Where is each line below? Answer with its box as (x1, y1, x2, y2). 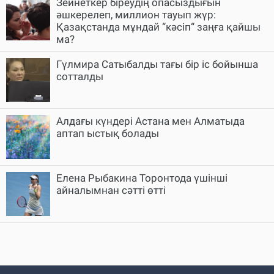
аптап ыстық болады (56, 127, 159, 140)
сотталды (56, 70, 103, 83)
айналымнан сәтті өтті (56, 184, 166, 197)
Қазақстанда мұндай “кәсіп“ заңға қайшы (56, 21, 261, 34)
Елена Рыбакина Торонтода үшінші (56, 172, 228, 185)
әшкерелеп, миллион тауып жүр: (56, 9, 216, 21)
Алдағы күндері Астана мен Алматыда (56, 115, 245, 128)
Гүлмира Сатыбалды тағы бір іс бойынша (56, 58, 258, 71)
